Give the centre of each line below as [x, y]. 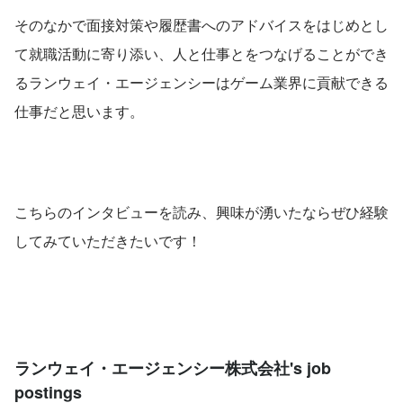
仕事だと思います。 [79, 112]
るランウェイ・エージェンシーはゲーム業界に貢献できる [201, 83]
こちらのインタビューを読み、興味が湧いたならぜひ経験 [201, 212]
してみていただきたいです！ [108, 241]
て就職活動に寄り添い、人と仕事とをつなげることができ [201, 54]
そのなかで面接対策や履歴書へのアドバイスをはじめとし [201, 25]
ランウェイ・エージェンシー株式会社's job [173, 368]
